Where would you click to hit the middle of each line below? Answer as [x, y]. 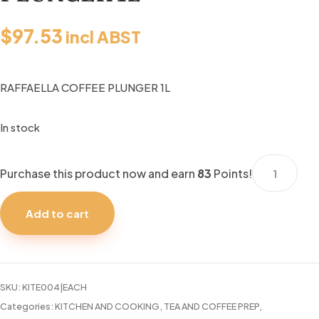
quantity [274, 241]
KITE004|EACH [54, 287]
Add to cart [57, 214]
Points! [232, 173]
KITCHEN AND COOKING [107, 307]
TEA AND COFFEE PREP [211, 307]
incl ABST [103, 37]
